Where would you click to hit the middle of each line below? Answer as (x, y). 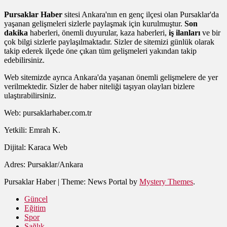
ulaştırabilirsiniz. (30, 95)
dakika (16, 32)
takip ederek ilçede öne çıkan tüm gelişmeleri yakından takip (100, 51)
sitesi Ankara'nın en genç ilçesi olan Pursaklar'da (141, 14)
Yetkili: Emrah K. (32, 130)
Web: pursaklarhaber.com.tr (48, 112)
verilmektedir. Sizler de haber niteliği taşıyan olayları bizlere (99, 86)
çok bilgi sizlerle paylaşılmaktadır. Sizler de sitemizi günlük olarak (109, 42)
